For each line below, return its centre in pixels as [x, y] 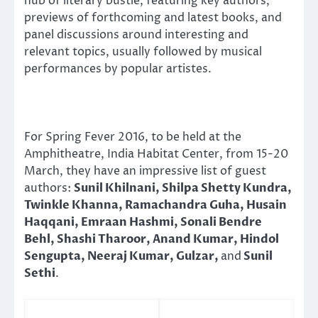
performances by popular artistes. [118, 68]
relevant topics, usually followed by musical [143, 51]
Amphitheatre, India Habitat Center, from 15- [149, 154]
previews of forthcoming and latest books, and [153, 17]
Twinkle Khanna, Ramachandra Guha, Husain [155, 205]
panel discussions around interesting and [136, 34]
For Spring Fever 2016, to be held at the [133, 137]
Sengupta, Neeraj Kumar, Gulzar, [122, 257]
